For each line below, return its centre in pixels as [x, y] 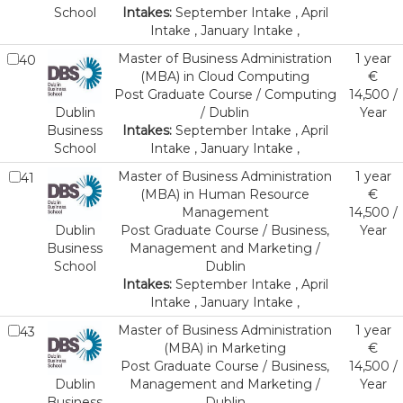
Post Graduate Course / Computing [225, 94]
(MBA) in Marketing [225, 348]
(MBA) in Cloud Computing [225, 76]
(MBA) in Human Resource [225, 194]
